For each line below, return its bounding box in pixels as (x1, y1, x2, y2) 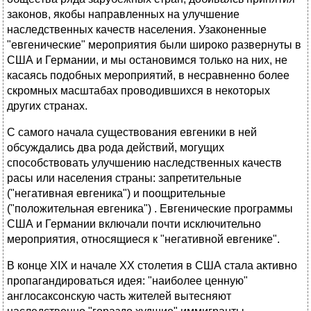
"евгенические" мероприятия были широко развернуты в (7, 39, 301, 51)
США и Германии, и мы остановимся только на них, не (7, 54, 287, 67)
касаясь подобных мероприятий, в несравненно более (7, 69, 289, 82)
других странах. (7, 100, 87, 112)
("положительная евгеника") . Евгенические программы (7, 203, 293, 215)
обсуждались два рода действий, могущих (7, 142, 224, 154)
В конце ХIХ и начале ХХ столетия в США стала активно (7, 260, 297, 272)
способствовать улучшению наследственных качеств (7, 157, 282, 169)
